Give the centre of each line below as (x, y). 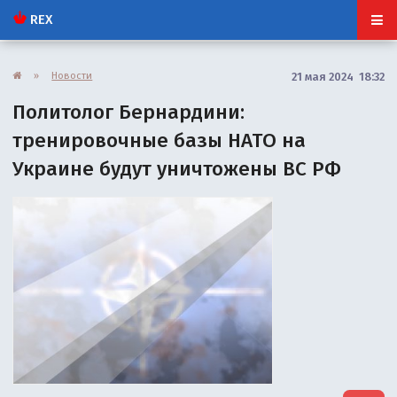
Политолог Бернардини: (129, 112)
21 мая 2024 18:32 (338, 76)
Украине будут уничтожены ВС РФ (177, 168)
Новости (72, 75)
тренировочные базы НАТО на (160, 140)
